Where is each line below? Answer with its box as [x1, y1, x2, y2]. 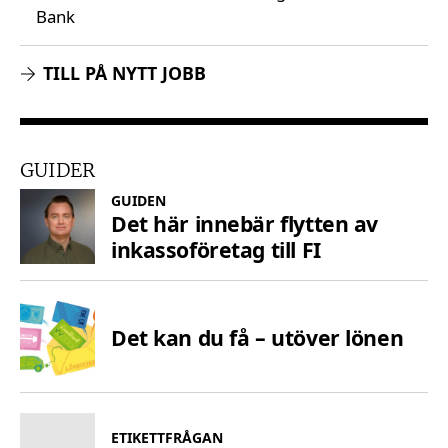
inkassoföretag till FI [111, 234, 321, 264]
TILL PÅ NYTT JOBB [43, 61, 207, 85]
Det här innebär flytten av [111, 208, 378, 238]
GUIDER [20, 156, 95, 182]
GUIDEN [111, 190, 166, 210]
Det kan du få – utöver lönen [111, 323, 404, 353]
